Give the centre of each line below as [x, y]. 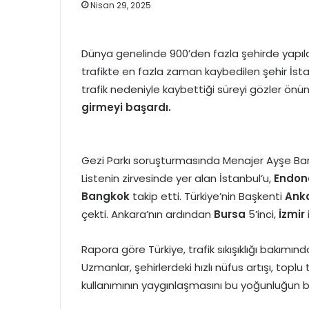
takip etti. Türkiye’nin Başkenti [207, 196]
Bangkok [106, 196]
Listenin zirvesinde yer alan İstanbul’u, [178, 178]
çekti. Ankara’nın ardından [148, 214]
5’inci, [263, 214]
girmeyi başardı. [126, 107]
